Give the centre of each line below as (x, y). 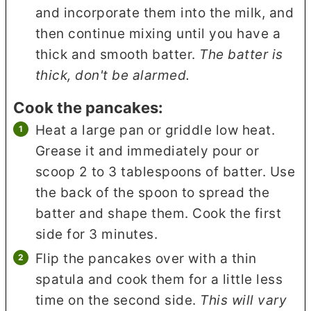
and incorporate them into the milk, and (165, 13)
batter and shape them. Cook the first (158, 213)
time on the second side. (118, 300)
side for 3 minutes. (96, 234)
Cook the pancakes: (88, 107)
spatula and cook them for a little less (159, 279)
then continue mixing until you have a (158, 34)
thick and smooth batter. (117, 55)
